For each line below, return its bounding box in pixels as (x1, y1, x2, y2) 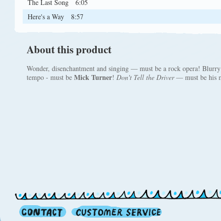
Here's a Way (28, 12, 66, 21)
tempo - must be (27, 73, 74, 82)
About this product (27, 42, 111, 57)
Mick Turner (74, 72, 112, 82)
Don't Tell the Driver (116, 73, 174, 82)
